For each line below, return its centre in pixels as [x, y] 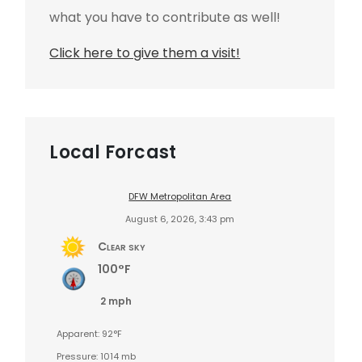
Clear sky [122, 246]
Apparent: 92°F [90, 333]
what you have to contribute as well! [165, 17]
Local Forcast [113, 152]
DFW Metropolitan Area [180, 196]
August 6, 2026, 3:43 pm [180, 219]
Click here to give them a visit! [145, 53]
